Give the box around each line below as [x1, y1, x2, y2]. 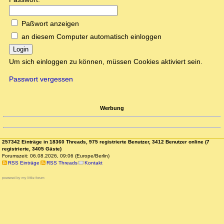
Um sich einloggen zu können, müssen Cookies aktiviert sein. [9, 57, 202, 66]
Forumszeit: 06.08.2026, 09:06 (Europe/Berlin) [2, 153, 109, 159]
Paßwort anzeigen [21, 19, 79, 28]
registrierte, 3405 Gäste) [2, 146, 61, 152]
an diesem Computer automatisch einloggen [21, 32, 161, 41]
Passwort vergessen [9, 75, 73, 83]
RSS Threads [46, 160, 77, 166]
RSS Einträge [7, 160, 39, 166]
